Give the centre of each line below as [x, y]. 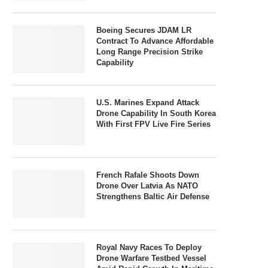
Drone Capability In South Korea [156, 113]
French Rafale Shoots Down [148, 175]
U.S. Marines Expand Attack [148, 102]
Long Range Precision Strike [150, 51]
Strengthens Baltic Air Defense [153, 196]
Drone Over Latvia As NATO [147, 185]
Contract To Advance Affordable [155, 41]
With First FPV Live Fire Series [153, 124]
